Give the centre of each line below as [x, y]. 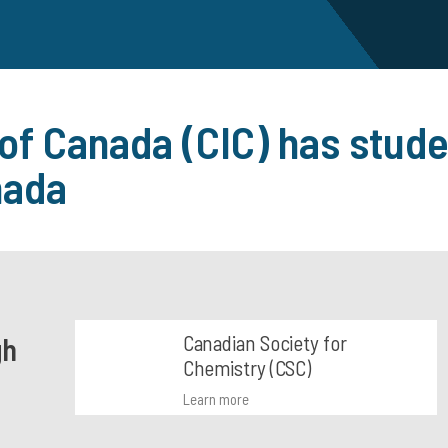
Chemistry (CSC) [247, 367]
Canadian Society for [264, 342]
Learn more [215, 399]
